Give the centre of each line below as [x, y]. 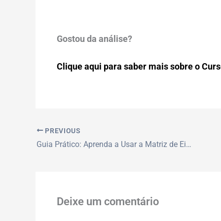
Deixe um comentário [108, 201]
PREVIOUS [62, 130]
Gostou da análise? [94, 39]
